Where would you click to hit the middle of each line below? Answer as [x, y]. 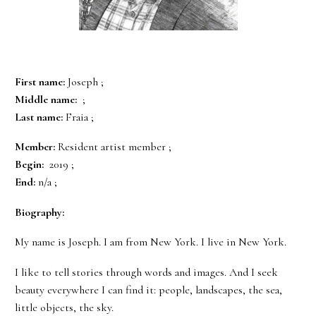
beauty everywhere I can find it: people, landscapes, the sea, [148, 290]
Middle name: [46, 99]
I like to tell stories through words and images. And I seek [146, 273]
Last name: [39, 117]
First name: [40, 81]
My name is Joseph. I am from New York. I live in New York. [151, 242]
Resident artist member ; [115, 147]
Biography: [39, 212]
